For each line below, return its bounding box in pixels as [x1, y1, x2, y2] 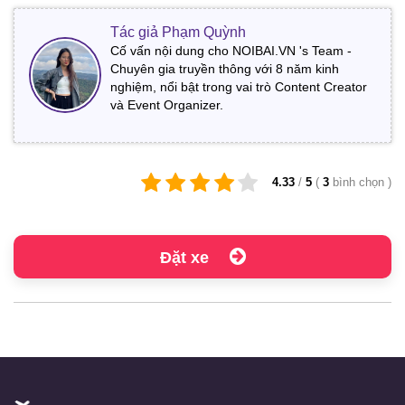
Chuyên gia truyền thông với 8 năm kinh [110, 61, 339, 76]
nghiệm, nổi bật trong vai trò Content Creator [110, 79, 367, 94]
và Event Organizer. [110, 97, 223, 112]
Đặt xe [159, 248, 213, 267]
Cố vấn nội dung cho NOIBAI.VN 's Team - [110, 42, 352, 58]
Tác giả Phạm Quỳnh [110, 24, 246, 40]
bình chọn [333, 174, 388, 189]
